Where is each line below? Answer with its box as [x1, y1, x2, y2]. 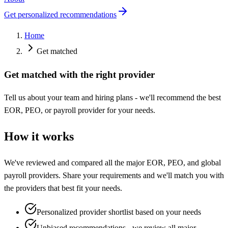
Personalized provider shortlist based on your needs [37, 208, 201, 217]
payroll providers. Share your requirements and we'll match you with [4, 171, 224, 180]
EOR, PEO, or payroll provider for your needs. [4, 106, 155, 115]
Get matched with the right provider [4, 69, 155, 80]
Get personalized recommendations [4, 10, 117, 19]
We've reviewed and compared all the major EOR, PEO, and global [4, 158, 221, 167]
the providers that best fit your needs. [4, 184, 122, 193]
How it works [4, 130, 74, 144]
